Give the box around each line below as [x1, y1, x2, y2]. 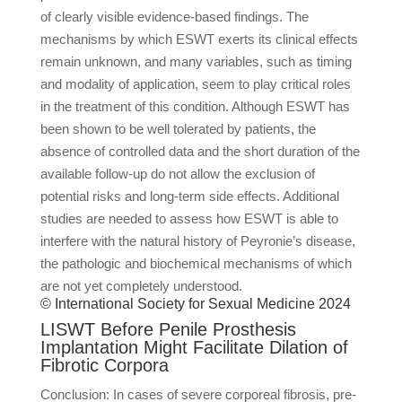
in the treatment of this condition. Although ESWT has [39, 99, 350, 114]
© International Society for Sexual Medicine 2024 [39, 296, 351, 311]
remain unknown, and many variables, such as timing [39, 54, 352, 69]
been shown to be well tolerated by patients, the [39, 121, 316, 136]
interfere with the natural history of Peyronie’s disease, [39, 233, 355, 249]
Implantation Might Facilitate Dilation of [39, 337, 348, 357]
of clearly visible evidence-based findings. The [39, 9, 309, 24]
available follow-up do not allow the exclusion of [39, 166, 315, 181]
